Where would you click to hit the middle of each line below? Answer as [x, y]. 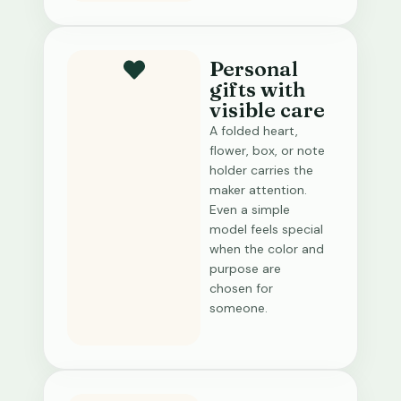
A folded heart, [254, 131]
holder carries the [261, 170]
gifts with [257, 90]
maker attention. [258, 190]
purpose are [245, 269]
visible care [267, 110]
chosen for [241, 288]
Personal [254, 69]
